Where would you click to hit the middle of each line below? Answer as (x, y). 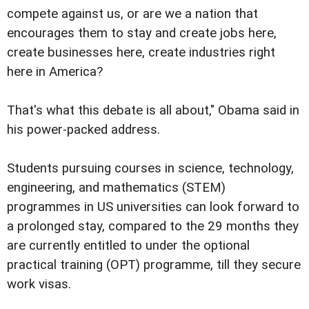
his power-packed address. (83, 130)
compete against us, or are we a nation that (132, 14)
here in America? (55, 72)
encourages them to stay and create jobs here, (142, 33)
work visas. (39, 285)
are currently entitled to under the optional (128, 246)
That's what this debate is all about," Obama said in (153, 111)
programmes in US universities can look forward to (153, 207)
